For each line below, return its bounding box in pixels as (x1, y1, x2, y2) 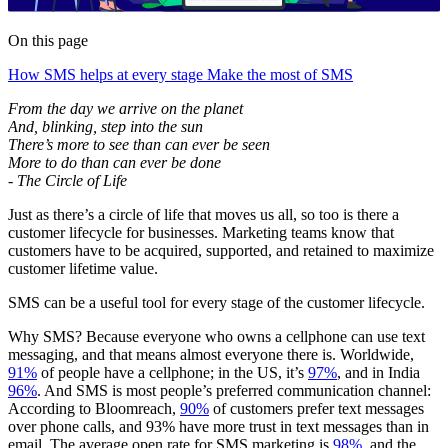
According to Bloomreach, (8, 400, 180, 418)
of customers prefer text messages (209, 400, 424, 418)
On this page (8, 32, 88, 50)
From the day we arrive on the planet (8, 100, 243, 118)
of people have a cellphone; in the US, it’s (37, 364, 308, 382)
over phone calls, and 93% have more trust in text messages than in (8, 418, 429, 436)
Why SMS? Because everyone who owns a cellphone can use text (8, 328, 425, 346)
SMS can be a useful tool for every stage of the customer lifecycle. (8, 294, 425, 312)
